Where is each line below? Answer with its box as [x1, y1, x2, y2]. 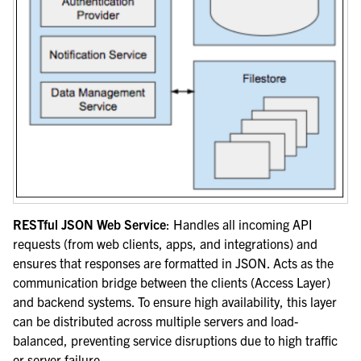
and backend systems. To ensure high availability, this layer [13, 293, 337, 310]
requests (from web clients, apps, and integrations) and [13, 235, 317, 252]
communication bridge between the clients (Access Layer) [13, 274, 330, 291]
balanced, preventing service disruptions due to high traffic [13, 332, 338, 349]
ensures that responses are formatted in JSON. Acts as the [13, 255, 334, 272]
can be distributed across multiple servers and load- [13, 313, 298, 330]
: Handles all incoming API [166, 216, 312, 233]
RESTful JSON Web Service [13, 216, 166, 233]
